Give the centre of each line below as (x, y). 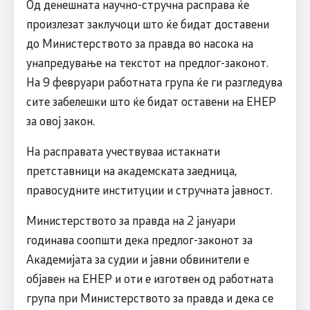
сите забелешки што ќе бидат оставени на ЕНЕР (151, 101)
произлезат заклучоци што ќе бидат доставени (147, 24)
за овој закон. (63, 121)
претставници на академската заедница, (131, 171)
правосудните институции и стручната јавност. (149, 190)
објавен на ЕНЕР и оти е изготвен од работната (149, 279)
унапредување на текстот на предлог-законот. (147, 63)
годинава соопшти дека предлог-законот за (139, 240)
